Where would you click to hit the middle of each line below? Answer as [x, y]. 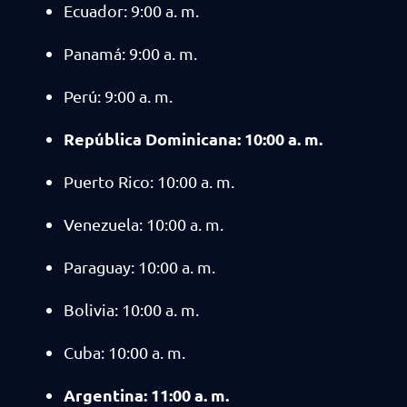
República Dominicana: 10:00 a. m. [193, 139]
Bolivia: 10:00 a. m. [131, 309]
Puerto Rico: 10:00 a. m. [149, 181]
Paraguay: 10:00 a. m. [139, 267]
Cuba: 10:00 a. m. [124, 352]
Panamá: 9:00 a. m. [130, 53]
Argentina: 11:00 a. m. [146, 395]
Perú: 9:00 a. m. [118, 96]
